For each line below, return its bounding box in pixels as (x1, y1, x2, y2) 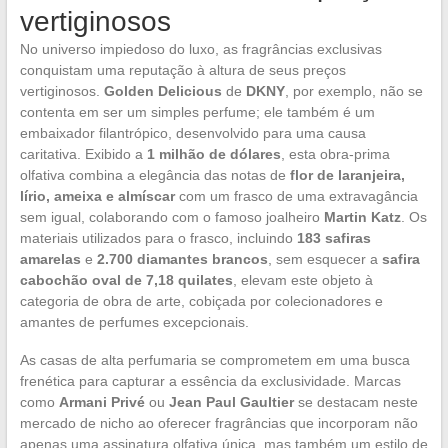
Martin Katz (323, 208, 401, 225)
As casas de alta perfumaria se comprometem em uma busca (19, 351, 410, 368)
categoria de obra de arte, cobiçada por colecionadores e (19, 292, 383, 309)
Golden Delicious (103, 82, 222, 99)
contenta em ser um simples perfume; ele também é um (19, 103, 375, 120)
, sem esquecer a (267, 250, 382, 267)
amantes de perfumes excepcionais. (19, 313, 249, 330)
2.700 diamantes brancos (96, 250, 268, 267)
